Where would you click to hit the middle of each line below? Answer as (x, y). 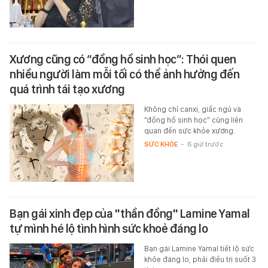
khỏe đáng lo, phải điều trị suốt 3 (200, 259)
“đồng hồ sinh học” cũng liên (193, 120)
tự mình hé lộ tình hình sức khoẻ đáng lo (109, 228)
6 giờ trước (205, 144)
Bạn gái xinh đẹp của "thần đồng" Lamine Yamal (130, 213)
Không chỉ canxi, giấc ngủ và (192, 109)
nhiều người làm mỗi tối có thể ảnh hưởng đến (124, 74)
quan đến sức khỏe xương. (189, 130)
